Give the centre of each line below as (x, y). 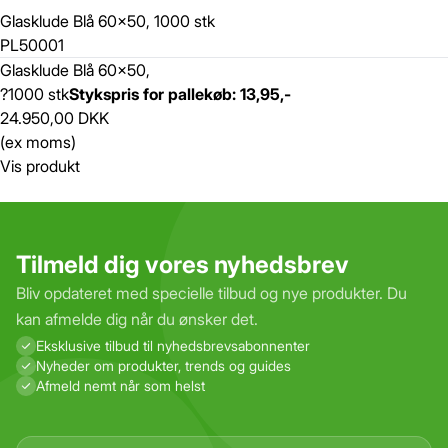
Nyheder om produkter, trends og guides (163, 365)
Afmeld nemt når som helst (120, 385)
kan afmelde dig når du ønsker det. (137, 319)
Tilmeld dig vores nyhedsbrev (182, 264)
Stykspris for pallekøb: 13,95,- (180, 94)
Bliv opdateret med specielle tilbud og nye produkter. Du (211, 293)
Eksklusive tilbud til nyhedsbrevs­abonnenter (173, 345)
